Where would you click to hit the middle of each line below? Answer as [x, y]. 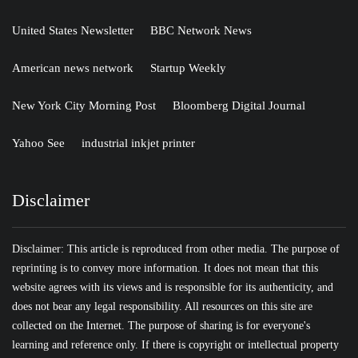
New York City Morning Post [84, 106]
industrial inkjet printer [138, 143]
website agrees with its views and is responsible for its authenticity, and [173, 288]
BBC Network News [201, 31]
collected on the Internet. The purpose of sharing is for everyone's [161, 326]
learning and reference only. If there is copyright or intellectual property [175, 345]
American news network [73, 68]
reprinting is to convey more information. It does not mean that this [165, 268]
